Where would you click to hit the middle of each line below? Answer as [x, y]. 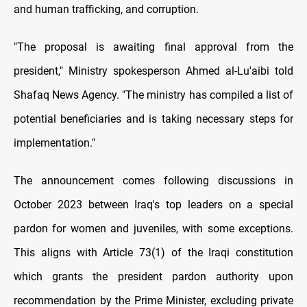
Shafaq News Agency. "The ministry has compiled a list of [153, 95]
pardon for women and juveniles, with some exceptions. [153, 229]
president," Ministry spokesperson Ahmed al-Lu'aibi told [153, 71]
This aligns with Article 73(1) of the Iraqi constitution [153, 253]
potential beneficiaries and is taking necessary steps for [153, 119]
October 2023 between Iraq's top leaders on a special [153, 205]
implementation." [56, 143]
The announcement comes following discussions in [153, 181]
